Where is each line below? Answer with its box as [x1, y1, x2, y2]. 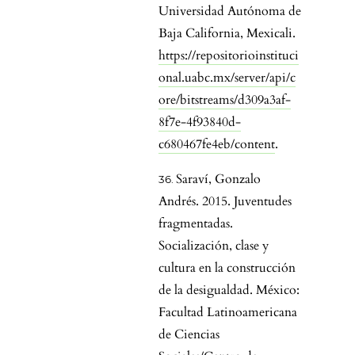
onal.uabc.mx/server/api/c [158, 69, 296, 87]
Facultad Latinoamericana [158, 303, 297, 322]
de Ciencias [158, 326, 219, 344]
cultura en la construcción [158, 259, 296, 277]
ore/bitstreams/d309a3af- [158, 91, 291, 109]
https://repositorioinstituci [158, 47, 299, 65]
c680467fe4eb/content [158, 136, 275, 154]
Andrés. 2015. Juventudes [158, 193, 292, 211]
